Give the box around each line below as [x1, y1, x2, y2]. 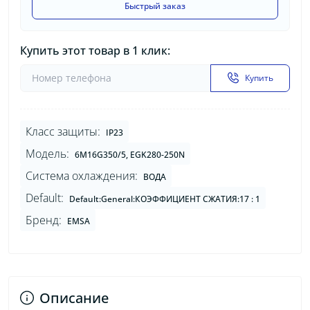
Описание [39, 288, 109, 307]
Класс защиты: [26, 123, 100, 139]
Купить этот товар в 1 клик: [20, 42, 170, 58]
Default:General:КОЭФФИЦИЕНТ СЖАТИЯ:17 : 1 [69, 192, 260, 205]
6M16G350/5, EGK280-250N [75, 148, 185, 161]
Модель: [26, 145, 69, 161]
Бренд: [26, 212, 62, 228]
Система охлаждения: [26, 167, 138, 183]
